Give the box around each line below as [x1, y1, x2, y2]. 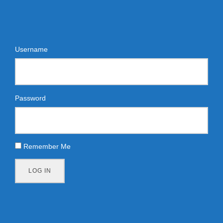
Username [15, 45, 48, 53]
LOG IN [28, 167, 51, 174]
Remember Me [23, 142, 71, 150]
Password [15, 94, 46, 102]
